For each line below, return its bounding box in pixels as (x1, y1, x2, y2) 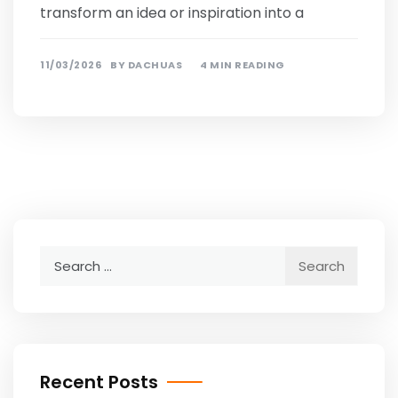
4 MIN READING (200, 58, 285, 73)
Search (39, 247, 85, 266)
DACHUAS (127, 58, 182, 73)
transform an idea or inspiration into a (40, 3, 304, 24)
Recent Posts (40, 370, 158, 394)
